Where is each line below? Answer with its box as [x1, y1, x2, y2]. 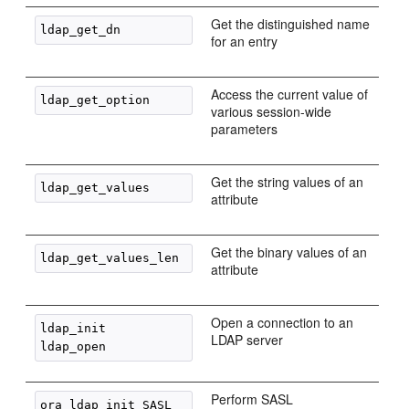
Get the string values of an [211, 173, 364, 191]
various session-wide [211, 102, 332, 121]
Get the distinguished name [211, 15, 371, 33]
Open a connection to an [211, 313, 354, 331]
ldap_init [40, 321, 107, 335]
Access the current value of [211, 85, 369, 103]
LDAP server [211, 330, 284, 349]
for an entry [211, 32, 278, 50]
